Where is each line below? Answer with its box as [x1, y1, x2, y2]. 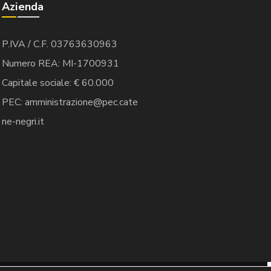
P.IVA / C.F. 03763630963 [1, 38, 117, 51]
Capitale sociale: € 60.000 [1, 76, 114, 90]
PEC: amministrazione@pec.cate [1, 96, 138, 109]
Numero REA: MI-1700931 [1, 57, 119, 70]
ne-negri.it [1, 115, 44, 128]
